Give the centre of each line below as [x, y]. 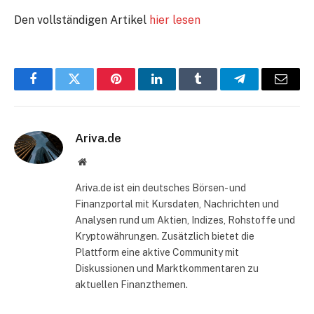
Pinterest [137, 89]
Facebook [56, 89]
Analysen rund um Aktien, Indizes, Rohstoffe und [185, 220]
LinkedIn [179, 89]
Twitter [91, 89]
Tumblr [216, 89]
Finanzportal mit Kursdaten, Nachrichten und [177, 204]
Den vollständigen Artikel [82, 20]
